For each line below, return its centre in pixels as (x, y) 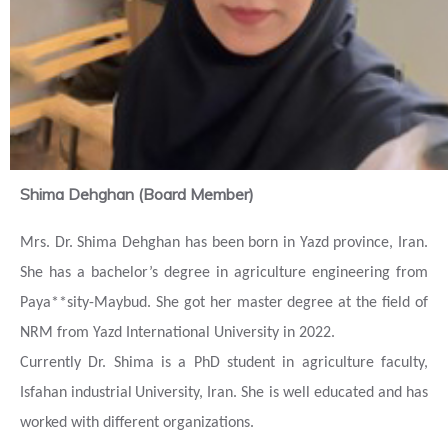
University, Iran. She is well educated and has (282, 393)
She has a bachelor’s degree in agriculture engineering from (224, 273)
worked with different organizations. (137, 423)
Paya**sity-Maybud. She (99, 303)
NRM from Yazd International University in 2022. (177, 333)
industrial (100, 393)
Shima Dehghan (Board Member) (137, 194)
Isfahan (43, 393)
